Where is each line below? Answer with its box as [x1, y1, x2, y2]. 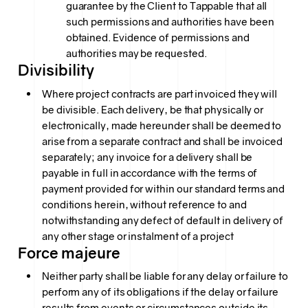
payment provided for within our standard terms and [41, 181, 285, 195]
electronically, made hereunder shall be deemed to [41, 118, 282, 132]
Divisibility [18, 61, 95, 80]
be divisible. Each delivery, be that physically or [41, 102, 264, 116]
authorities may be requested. [65, 47, 207, 60]
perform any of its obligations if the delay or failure [41, 285, 278, 299]
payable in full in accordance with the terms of [41, 166, 258, 179]
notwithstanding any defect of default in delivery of [41, 213, 284, 227]
